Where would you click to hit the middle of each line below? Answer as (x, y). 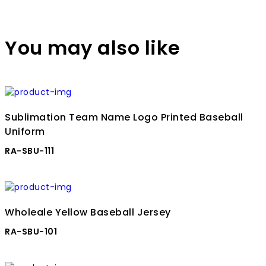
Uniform (25, 132)
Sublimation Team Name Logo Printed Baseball (124, 118)
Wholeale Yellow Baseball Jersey (88, 213)
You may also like (93, 48)
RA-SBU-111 (29, 151)
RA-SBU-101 (31, 232)
